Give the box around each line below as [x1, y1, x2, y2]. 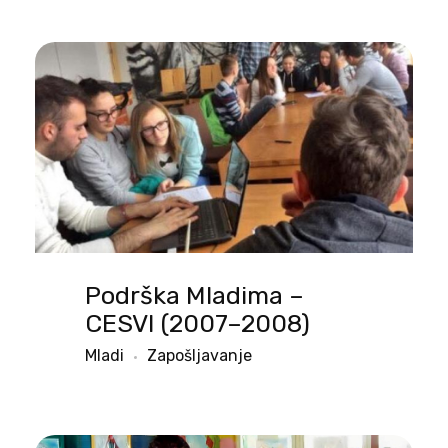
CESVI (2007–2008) [85, 309, 310, 339]
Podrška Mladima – [85, 281, 304, 311]
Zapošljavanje [147, 346, 252, 366]
